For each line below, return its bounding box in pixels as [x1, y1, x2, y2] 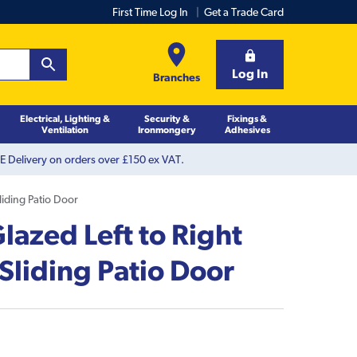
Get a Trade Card [204, 6, 284, 18]
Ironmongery [137, 124, 196, 135]
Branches [153, 70, 200, 84]
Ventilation [41, 124, 88, 135]
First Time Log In [112, 6, 188, 18]
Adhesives [224, 124, 270, 135]
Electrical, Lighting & [19, 112, 110, 124]
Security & [143, 112, 190, 124]
